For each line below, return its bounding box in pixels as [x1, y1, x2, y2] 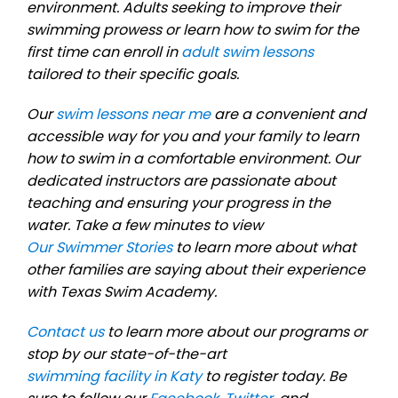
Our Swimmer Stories [27, 236, 172, 258]
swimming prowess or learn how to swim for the [27, 19, 359, 40]
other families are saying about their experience [27, 259, 365, 280]
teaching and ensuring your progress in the [27, 192, 330, 213]
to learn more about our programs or [104, 321, 367, 342]
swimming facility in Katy [27, 365, 202, 386]
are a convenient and [211, 103, 366, 124]
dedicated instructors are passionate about [27, 170, 336, 191]
